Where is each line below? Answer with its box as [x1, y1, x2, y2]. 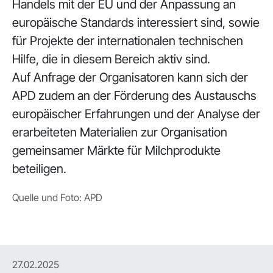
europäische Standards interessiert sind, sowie [12, 15, 260, 30]
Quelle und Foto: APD [12, 191, 102, 204]
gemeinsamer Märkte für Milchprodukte [12, 143, 221, 158]
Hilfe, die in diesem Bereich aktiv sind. [12, 52, 210, 66]
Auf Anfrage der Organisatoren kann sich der [12, 70, 248, 85]
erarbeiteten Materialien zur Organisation [12, 125, 227, 140]
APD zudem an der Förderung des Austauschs [12, 88, 257, 103]
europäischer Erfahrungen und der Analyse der [12, 107, 260, 121]
